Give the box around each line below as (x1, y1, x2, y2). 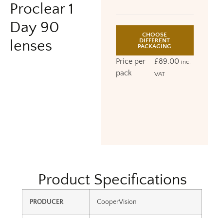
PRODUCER (30, 198, 64, 206)
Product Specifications (37, 171, 187, 188)
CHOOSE (142, 31, 167, 38)
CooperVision (97, 198, 137, 206)
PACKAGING (138, 42, 172, 50)
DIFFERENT (139, 36, 170, 44)
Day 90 (10, 18, 59, 36)
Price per (115, 56, 145, 66)
